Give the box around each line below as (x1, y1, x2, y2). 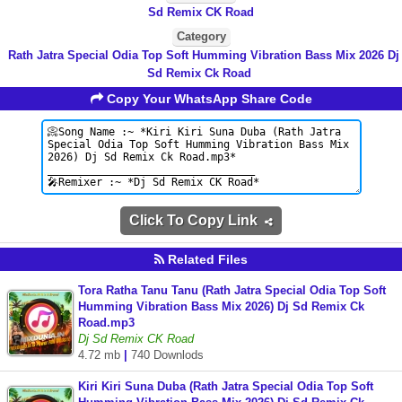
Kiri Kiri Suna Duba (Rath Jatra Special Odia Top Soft (78, 380, 373, 393)
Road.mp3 (78, 316, 135, 329)
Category (176, 30, 226, 43)
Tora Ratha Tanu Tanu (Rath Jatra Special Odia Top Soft (78, 284, 386, 297)
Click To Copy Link (129, 213, 265, 228)
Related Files (164, 252, 248, 267)
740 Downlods (131, 348, 204, 362)
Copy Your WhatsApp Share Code (102, 92, 312, 106)
